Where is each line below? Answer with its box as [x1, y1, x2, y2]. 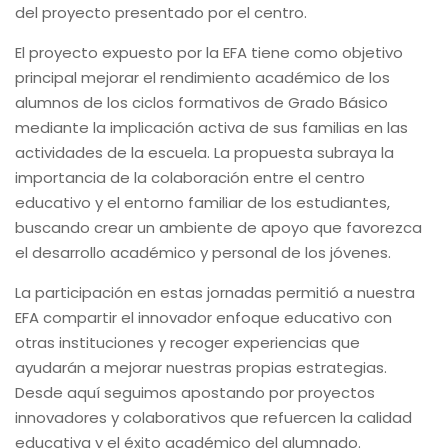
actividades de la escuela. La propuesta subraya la [15, 142, 394, 164]
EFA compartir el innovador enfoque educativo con [15, 307, 392, 329]
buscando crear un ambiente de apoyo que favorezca [15, 217, 422, 239]
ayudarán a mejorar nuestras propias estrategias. [15, 357, 387, 379]
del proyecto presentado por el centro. [15, 2, 307, 24]
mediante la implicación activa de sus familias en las [15, 117, 408, 139]
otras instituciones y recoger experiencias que [15, 332, 360, 354]
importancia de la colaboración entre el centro [15, 167, 365, 189]
